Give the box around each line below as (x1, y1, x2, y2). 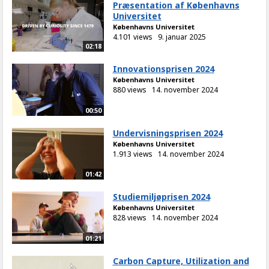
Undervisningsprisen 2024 (112, 127, 223, 139)
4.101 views (112, 32, 153, 42)
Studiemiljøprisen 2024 (112, 191, 210, 203)
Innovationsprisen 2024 (112, 63, 214, 75)
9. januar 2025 (157, 32, 206, 42)
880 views (112, 85, 147, 95)
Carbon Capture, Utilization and (112, 255, 249, 267)
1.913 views (112, 148, 153, 159)
